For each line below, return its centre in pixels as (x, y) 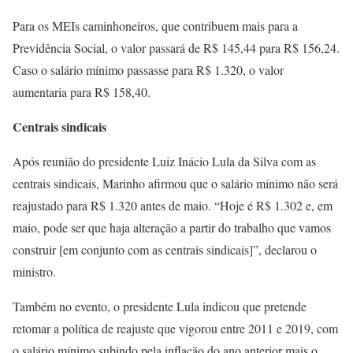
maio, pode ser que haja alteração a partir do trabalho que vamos (172, 227)
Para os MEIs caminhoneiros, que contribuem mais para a (155, 26)
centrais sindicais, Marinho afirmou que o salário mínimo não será (175, 183)
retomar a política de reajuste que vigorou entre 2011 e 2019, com (175, 328)
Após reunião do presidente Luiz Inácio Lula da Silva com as (164, 161)
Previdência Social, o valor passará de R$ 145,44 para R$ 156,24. (176, 48)
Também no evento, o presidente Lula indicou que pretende (160, 306)
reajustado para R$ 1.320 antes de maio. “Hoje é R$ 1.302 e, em (173, 205)
